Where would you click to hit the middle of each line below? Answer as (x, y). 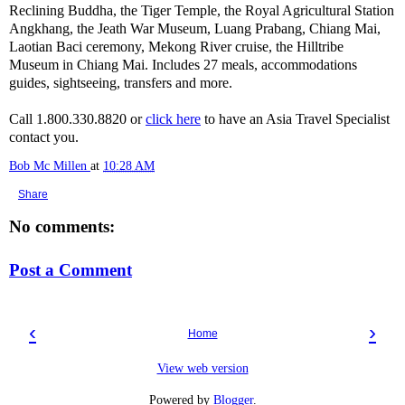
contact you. (44, 137)
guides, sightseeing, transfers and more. (121, 83)
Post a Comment (71, 269)
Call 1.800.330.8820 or (77, 119)
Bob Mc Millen (48, 165)
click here (173, 119)
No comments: (62, 226)
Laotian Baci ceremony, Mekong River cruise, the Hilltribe (176, 47)
